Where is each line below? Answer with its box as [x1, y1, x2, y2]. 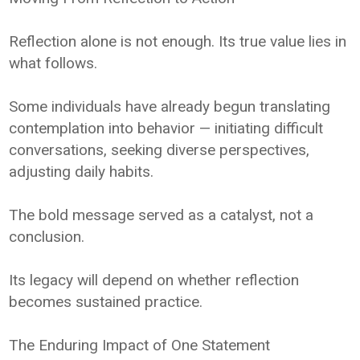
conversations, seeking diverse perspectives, [9, 140, 310, 159]
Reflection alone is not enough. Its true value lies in [9, 31, 347, 51]
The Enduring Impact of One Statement [9, 335, 271, 354]
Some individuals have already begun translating [9, 96, 331, 116]
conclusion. [9, 227, 85, 246]
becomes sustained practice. [9, 292, 203, 311]
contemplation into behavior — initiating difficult [9, 118, 324, 137]
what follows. [9, 53, 98, 72]
